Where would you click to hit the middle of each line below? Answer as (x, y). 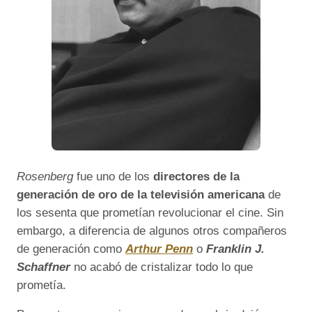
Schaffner (44, 267)
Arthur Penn (159, 249)
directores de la (196, 176)
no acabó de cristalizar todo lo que (162, 267)
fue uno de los (113, 176)
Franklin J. (235, 249)
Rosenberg (45, 176)
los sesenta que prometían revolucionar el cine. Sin (150, 212)
